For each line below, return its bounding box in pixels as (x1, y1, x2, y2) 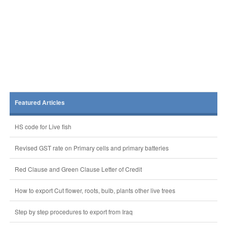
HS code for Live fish (14, 122, 71, 131)
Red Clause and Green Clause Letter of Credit (14, 165, 142, 173)
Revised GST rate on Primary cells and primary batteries (14, 143, 169, 152)
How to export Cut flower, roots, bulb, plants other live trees (14, 186, 175, 195)
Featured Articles (14, 98, 65, 107)
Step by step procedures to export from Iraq (14, 207, 133, 216)
